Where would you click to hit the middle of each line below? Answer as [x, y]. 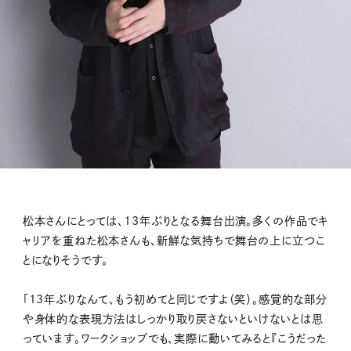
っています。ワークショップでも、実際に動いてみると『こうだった [175, 338]
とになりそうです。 [65, 260]
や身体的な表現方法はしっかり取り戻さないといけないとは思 [173, 318]
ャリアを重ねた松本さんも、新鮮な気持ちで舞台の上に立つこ [174, 240]
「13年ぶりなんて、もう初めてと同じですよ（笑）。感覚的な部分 [175, 299]
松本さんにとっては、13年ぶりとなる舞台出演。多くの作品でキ [175, 221]
